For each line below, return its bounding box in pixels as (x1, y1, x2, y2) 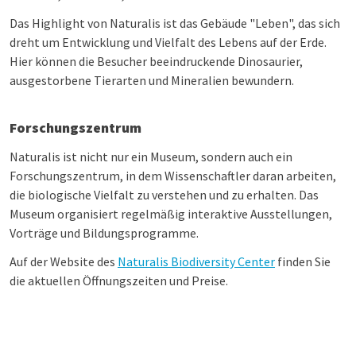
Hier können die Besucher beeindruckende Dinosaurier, (10, 53, 303, 69)
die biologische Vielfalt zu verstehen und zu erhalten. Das (10, 187, 319, 203)
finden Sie (275, 253, 331, 269)
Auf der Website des (10, 253, 118, 269)
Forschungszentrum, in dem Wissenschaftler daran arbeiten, (10, 168, 336, 184)
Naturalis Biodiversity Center (118, 253, 275, 269)
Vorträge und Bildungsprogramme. (10, 225, 199, 241)
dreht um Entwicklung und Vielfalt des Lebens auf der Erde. (10, 34, 327, 50)
